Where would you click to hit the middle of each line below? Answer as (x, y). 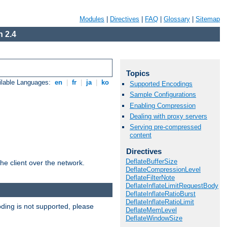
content (141, 135)
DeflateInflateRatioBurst (161, 194)
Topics (138, 73)
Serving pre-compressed (165, 127)
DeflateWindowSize (154, 218)
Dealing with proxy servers (168, 116)
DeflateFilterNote (150, 178)
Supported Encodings (161, 84)
